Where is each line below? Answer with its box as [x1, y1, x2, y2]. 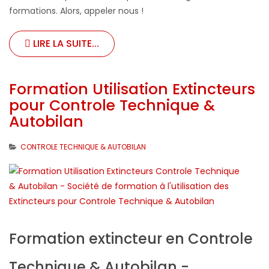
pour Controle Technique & [9, 95, 215, 116]
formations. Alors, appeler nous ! [9, 5, 144, 17]
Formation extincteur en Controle [9, 229, 253, 249]
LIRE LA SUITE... [31, 37, 99, 51]
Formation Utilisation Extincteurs [9, 79, 255, 100]
